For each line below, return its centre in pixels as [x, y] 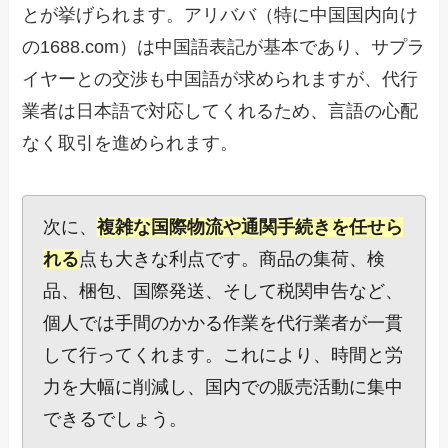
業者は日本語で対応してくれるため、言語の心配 [220, 111]
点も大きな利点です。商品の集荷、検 [232, 258]
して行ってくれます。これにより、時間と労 [223, 354]
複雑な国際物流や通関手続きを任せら [250, 226]
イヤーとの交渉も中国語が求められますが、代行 [220, 79]
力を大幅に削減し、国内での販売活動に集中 [223, 386]
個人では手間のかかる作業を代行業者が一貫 [223, 322]
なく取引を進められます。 [130, 143]
